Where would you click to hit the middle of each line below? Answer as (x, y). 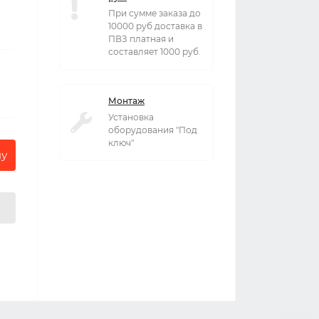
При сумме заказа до (155, 13)
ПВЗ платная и (141, 39)
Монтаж (126, 101)
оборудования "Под (153, 130)
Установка (131, 117)
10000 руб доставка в (155, 26)
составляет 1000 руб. (155, 52)
